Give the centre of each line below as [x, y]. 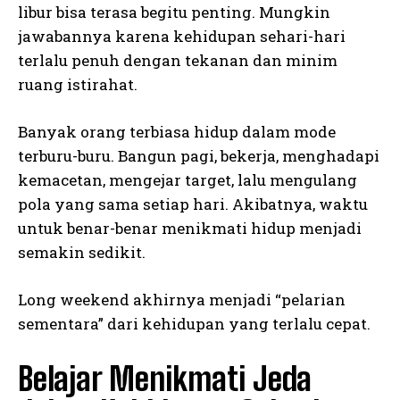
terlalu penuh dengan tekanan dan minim [178, 61]
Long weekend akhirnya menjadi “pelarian [182, 300]
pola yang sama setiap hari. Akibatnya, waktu [193, 204]
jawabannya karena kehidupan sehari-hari [182, 37]
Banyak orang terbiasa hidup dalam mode [177, 132]
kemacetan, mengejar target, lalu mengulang [187, 180]
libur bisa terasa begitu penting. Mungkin [174, 12]
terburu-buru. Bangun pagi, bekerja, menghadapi [199, 156]
